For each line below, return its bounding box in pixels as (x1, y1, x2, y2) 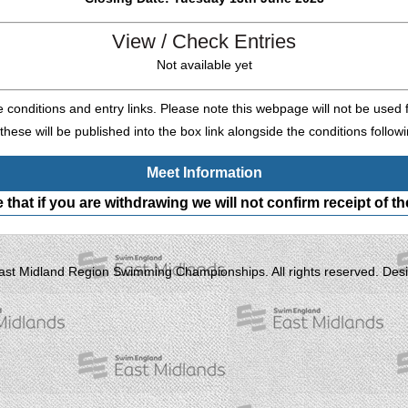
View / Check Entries (112, 30, 296, 54)
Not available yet (156, 57, 252, 73)
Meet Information (146, 165, 262, 181)
